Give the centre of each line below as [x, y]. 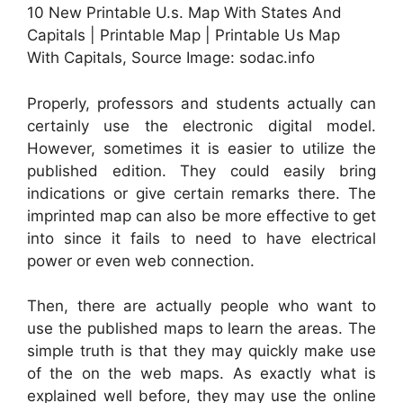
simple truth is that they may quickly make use [201, 351]
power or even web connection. [141, 260]
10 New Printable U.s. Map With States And [184, 13]
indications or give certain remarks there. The [201, 193]
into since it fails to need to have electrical [201, 238]
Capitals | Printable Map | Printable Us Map [184, 36]
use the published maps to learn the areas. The [201, 329]
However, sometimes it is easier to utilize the [201, 148]
